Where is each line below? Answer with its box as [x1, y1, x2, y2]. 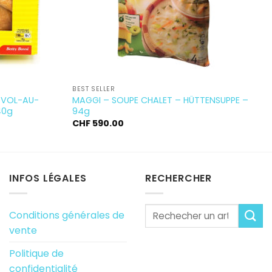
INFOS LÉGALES [9, 171, 87, 186]
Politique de [9, 246, 64, 260]
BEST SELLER [72, 84, 115, 94]
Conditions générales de [9, 208, 124, 222]
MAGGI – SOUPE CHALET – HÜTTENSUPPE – [72, 94, 249, 107]
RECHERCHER [145, 171, 212, 186]
